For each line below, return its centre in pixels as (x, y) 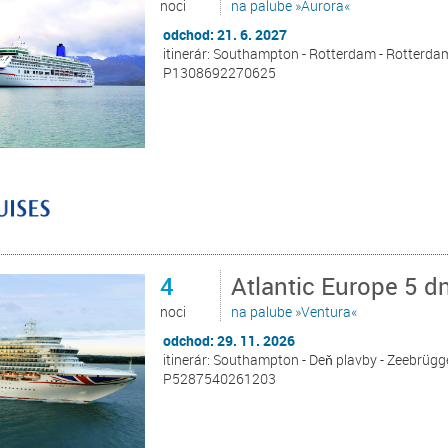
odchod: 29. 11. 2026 (229, 341)
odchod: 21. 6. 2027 (225, 35)
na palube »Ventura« (294, 312)
